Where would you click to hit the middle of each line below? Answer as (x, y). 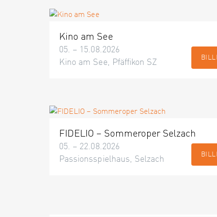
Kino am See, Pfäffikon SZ (108, 62)
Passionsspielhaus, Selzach (112, 159)
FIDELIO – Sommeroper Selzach (128, 134)
